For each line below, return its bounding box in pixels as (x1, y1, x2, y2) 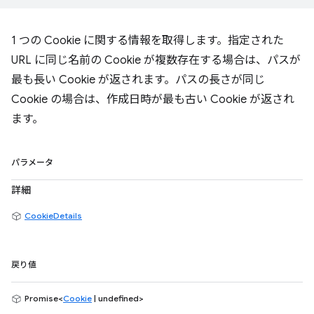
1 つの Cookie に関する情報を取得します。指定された (11, 34, 284, 48)
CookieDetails (25, 210, 82, 221)
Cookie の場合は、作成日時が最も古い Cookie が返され (11, 93, 294, 107)
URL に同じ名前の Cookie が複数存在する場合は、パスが (11, 53, 301, 67)
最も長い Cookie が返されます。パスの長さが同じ (11, 73, 265, 87)
